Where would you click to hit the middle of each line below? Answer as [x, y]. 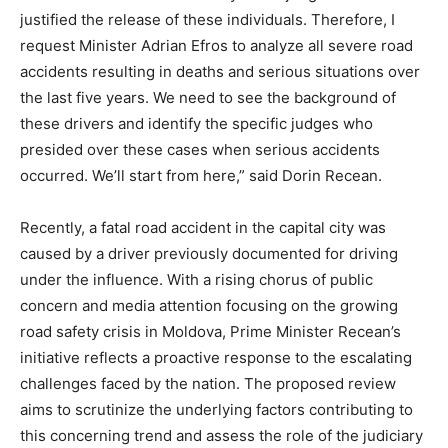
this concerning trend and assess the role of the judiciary [221, 435]
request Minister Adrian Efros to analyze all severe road [216, 45]
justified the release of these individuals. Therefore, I [207, 19]
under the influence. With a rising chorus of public [196, 279]
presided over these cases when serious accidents [200, 149]
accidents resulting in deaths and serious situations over [220, 71]
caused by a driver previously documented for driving [209, 253]
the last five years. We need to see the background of [208, 97]
